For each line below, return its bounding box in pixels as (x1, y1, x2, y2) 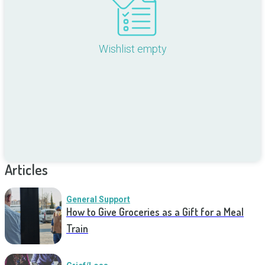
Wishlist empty (98, 43, 167, 56)
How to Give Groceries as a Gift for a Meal (66, 205, 244, 219)
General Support (66, 195, 130, 205)
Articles (5, 160, 48, 179)
